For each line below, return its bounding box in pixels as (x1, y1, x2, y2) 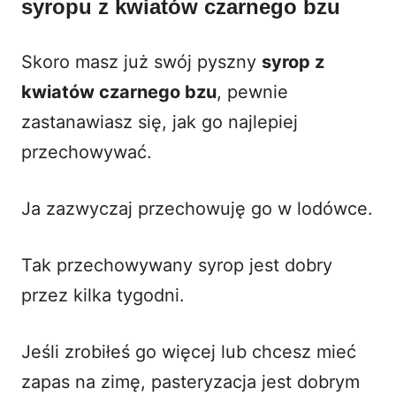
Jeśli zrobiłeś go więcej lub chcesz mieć (21, 340, 356, 362)
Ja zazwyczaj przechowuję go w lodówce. (21, 197, 373, 219)
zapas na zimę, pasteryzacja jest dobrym (21, 370, 360, 392)
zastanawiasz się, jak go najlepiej (21, 110, 298, 133)
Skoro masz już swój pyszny (21, 50, 262, 72)
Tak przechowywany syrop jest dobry (21, 254, 332, 276)
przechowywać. (21, 141, 152, 163)
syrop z (262, 50, 324, 72)
